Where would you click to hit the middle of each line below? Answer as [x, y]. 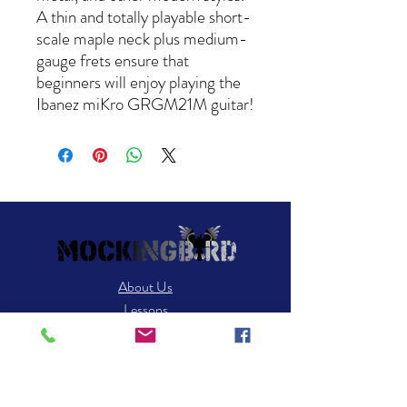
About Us [145, 286]
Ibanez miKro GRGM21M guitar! [145, 104]
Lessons [145, 309]
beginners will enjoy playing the [139, 82]
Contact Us [145, 354]
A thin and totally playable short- [144, 16]
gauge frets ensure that [113, 60]
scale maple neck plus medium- [142, 38]
